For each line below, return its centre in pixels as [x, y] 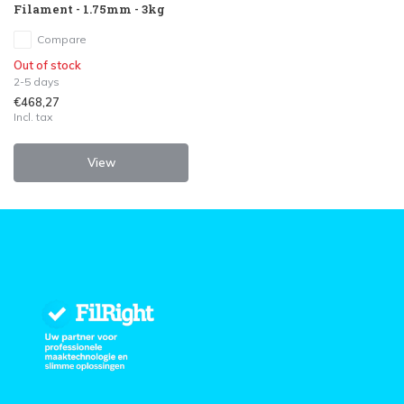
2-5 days [37, 81]
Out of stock [47, 64]
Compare [62, 39]
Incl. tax [33, 116]
